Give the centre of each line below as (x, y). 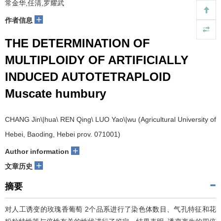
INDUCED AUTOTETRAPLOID (88, 77)
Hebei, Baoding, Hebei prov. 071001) (63, 134)
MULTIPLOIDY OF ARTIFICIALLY (97, 60)
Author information (37, 151)
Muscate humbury (55, 93)
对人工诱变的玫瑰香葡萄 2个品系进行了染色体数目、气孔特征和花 (110, 209)
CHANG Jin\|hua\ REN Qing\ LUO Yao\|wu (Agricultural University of (110, 119)
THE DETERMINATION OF (77, 43)
